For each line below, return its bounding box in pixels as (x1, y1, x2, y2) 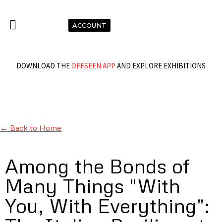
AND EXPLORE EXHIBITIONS (115, 61, 206, 70)
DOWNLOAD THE (16, 61, 71, 70)
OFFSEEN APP (71, 61, 115, 70)
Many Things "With (5, 173, 180, 198)
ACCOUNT (72, 21, 107, 29)
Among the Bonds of (5, 153, 190, 178)
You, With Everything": (5, 193, 210, 218)
